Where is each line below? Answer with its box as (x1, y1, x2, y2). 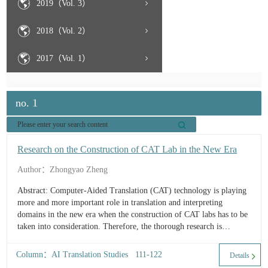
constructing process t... (17, 246, 98, 255)
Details (230, 251, 250, 260)
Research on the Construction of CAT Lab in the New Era (17, 144, 237, 154)
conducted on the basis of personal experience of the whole (17, 234, 217, 243)
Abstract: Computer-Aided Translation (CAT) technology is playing (17, 186, 247, 195)
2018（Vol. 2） (36, 26, 91, 35)
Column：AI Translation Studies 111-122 (16, 250, 167, 259)
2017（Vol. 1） (36, 54, 91, 63)
